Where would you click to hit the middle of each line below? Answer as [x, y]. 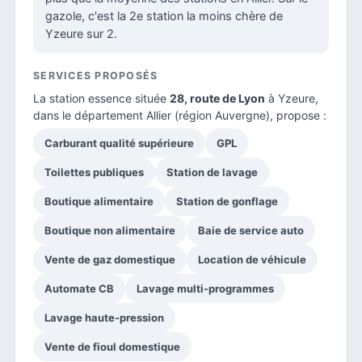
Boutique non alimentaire [110, 230]
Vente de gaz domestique [110, 259]
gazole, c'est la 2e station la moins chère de [164, 16]
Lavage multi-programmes [205, 288]
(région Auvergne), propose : [249, 115]
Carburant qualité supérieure [119, 143]
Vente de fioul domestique [112, 346]
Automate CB [79, 288]
